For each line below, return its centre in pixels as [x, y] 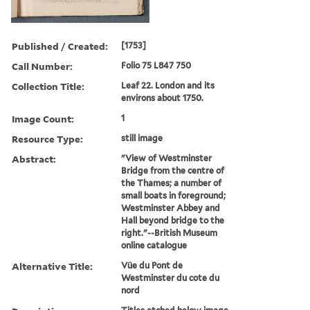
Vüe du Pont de [152, 265]
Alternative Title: [52, 266]
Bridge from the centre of [173, 170]
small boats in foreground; [174, 195]
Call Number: [42, 66]
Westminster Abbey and [171, 208]
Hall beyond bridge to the [173, 220]
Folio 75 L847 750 [156, 65]
